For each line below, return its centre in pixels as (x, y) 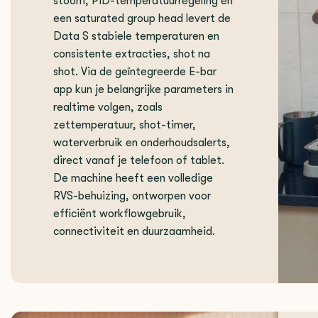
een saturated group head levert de (142, 18)
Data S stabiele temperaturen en (136, 36)
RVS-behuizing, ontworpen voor (132, 196)
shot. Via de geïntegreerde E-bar (135, 72)
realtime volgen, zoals (108, 107)
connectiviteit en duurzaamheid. (134, 231)
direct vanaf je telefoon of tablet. (139, 160)
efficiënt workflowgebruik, (120, 214)
